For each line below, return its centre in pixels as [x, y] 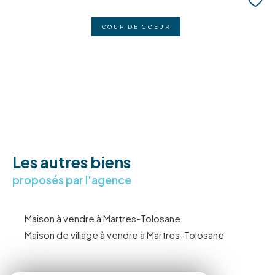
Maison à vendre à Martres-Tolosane [103, 219]
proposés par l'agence [72, 179]
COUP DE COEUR [136, 26]
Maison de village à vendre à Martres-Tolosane [124, 235]
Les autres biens [72, 162]
